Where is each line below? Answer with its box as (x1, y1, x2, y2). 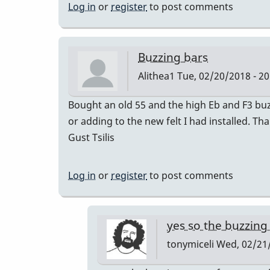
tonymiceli (167, 237, 214, 251)
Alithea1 (138, 69, 175, 83)
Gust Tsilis (68, 130, 115, 144)
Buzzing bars (138, 48, 208, 65)
